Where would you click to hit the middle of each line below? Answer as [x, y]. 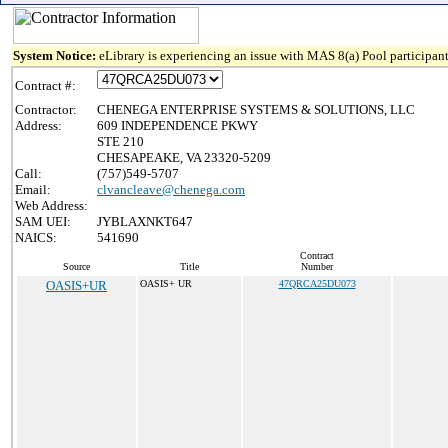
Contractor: [46, 109]
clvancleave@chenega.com [171, 189]
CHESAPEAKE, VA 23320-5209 [184, 157]
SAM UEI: [43, 221]
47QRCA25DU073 [317, 283]
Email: [33, 189]
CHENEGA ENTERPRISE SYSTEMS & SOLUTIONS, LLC [256, 109]
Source [76, 266]
